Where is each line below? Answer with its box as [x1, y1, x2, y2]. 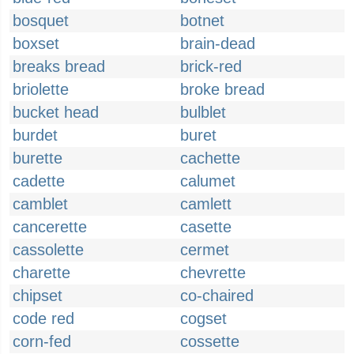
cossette [180, 333, 239, 350]
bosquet [13, 12, 69, 29]
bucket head [13, 104, 99, 121]
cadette [13, 172, 65, 190]
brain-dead [180, 35, 255, 52]
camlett [180, 195, 232, 213]
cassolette [13, 241, 84, 258]
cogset [180, 310, 227, 327]
